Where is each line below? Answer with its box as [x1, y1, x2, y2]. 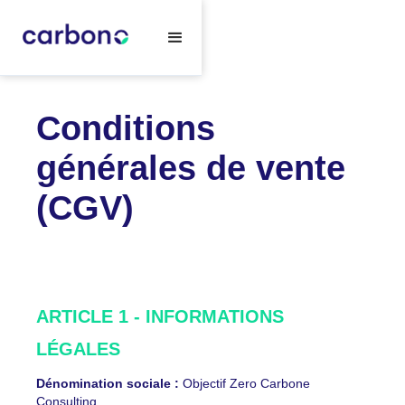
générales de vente [36, 149, 345, 187]
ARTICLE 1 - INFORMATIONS [36, 306, 284, 326]
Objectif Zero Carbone [179, 376, 310, 391]
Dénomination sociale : [36, 376, 179, 391]
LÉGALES [36, 339, 120, 359]
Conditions [36, 109, 215, 147]
